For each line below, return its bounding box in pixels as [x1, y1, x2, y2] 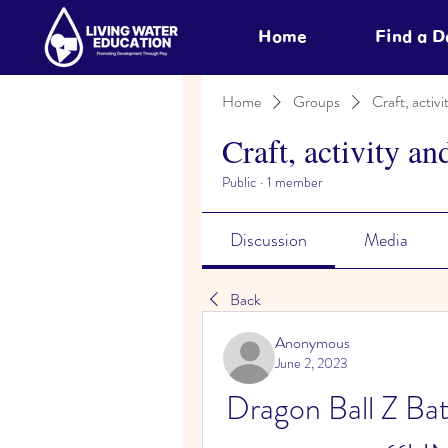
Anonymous [275, 331, 350, 354]
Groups [293, 90, 340, 113]
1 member [267, 172, 323, 192]
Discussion [230, 227, 308, 253]
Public [222, 172, 256, 192]
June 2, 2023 [275, 353, 348, 373]
